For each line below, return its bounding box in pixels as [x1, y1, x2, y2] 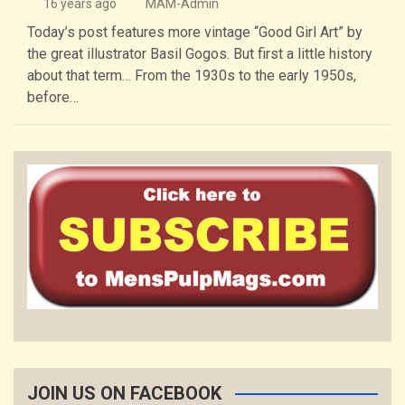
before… [27, 89, 79, 107]
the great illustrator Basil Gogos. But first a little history [27, 45, 372, 63]
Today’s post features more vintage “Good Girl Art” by [27, 24, 363, 42]
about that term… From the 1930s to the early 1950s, [27, 67, 356, 85]
